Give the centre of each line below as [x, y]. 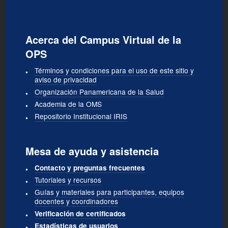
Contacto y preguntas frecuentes [90, 167]
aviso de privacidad [66, 79]
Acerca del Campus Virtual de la [103, 39]
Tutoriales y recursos [68, 179]
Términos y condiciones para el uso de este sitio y [114, 70]
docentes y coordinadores [76, 201]
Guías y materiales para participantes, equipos [109, 192]
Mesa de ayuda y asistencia [92, 151]
